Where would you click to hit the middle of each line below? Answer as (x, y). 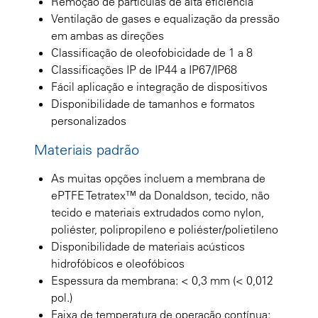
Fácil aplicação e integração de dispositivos (159, 86)
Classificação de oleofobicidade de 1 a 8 (152, 52)
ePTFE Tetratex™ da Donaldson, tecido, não (160, 195)
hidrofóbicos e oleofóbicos (118, 263)
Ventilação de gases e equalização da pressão (165, 18)
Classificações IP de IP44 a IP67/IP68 (144, 69)
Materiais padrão (87, 149)
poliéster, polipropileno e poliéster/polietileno (165, 229)
